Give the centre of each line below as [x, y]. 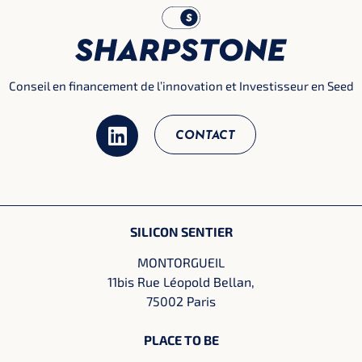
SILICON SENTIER [181, 231]
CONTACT [206, 136]
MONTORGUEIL [181, 262]
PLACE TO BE [181, 340]
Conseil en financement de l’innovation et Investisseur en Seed [181, 86]
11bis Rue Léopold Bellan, [181, 282]
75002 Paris [181, 301]
